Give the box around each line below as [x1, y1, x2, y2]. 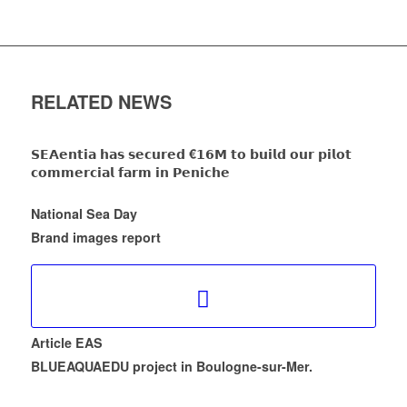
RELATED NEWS [30, 88, 172, 115]
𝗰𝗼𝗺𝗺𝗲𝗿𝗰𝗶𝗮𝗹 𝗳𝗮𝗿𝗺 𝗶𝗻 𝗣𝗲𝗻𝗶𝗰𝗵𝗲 [30, 163, 230, 182]
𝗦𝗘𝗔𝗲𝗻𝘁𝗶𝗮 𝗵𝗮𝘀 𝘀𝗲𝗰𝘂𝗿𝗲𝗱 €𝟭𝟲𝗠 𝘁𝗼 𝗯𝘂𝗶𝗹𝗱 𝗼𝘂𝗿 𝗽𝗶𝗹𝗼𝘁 [30, 144, 352, 164]
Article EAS [30, 333, 103, 352]
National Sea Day [30, 204, 137, 223]
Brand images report [30, 228, 161, 247]
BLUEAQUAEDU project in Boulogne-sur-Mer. [30, 357, 313, 376]
